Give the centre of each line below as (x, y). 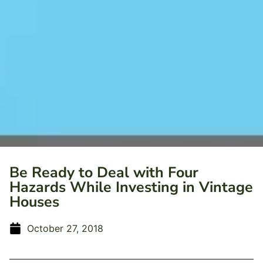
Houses (34, 202)
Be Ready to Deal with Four (104, 173)
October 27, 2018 (65, 228)
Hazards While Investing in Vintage (131, 187)
